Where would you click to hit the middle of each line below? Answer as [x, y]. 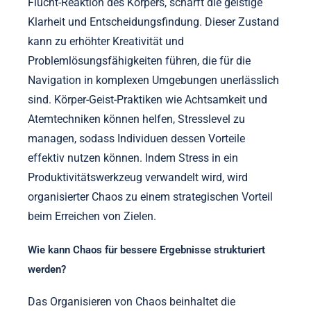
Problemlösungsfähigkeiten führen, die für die [139, 60]
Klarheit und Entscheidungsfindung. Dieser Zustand [153, 22]
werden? [47, 269]
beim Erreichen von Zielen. [92, 216]
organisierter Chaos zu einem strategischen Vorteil [150, 196]
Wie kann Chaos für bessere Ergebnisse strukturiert [146, 250]
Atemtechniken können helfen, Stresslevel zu [136, 119]
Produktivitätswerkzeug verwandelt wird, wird [138, 177]
